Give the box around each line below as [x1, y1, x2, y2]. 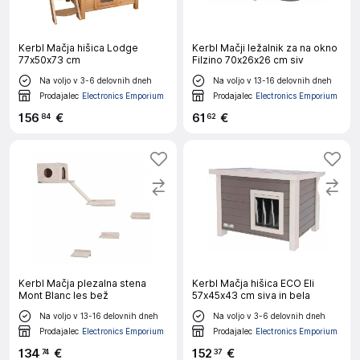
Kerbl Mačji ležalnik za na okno [192, 42, 337, 54]
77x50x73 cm [18, 54, 80, 66]
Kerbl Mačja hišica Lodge [18, 42, 138, 54]
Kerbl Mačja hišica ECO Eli [192, 277, 314, 289]
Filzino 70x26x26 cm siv [192, 54, 304, 66]
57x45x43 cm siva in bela [192, 289, 310, 301]
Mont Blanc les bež [18, 289, 108, 301]
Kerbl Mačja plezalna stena [18, 277, 146, 289]
